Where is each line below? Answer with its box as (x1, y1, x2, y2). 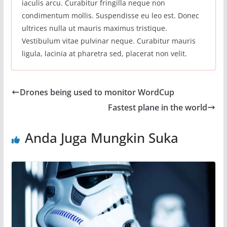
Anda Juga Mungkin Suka (24, 128, 178, 147)
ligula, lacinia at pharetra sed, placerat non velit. (21, 48, 187, 58)
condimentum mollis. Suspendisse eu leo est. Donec (21, 10, 199, 20)
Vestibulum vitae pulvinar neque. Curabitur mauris (21, 35, 196, 46)
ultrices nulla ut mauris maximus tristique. (21, 23, 167, 33)
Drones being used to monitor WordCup (19, 86, 174, 98)
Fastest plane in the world (108, 101, 208, 113)
